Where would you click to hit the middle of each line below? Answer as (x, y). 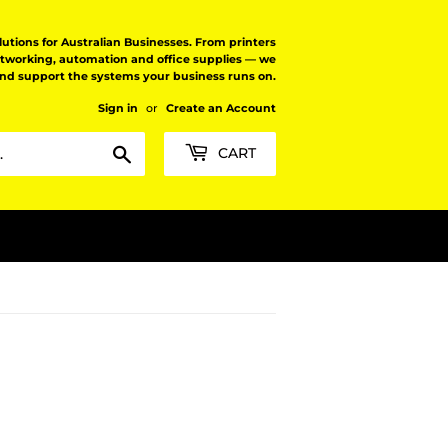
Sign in (118, 108)
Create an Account (221, 108)
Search (154, 150)
